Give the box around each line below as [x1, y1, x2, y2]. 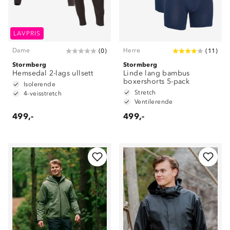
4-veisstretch [24, 90, 62, 97]
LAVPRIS [13, 30, 41, 37]
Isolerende [24, 81, 55, 88]
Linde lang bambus [123, 69, 190, 78]
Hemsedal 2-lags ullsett [12, 69, 93, 78]
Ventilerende [135, 98, 173, 105]
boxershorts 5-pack [123, 77, 190, 86]
